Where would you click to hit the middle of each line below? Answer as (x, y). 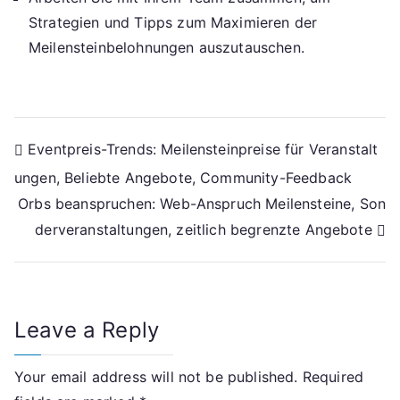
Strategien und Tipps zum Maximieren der (173, 23)
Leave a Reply (87, 329)
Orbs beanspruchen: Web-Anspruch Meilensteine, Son (202, 204)
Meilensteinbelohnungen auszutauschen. (167, 48)
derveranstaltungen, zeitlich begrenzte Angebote (204, 229)
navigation (85, 190)
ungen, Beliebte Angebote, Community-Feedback (183, 177)
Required (333, 376)
